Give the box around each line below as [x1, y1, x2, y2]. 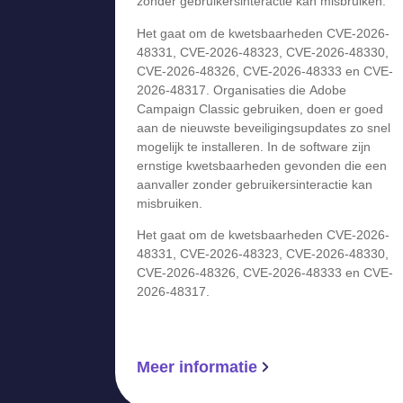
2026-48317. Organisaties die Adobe [137, 82, 346, 97]
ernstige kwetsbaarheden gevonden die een [137, 157, 387, 173]
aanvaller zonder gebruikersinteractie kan [137, 176, 372, 192]
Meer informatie [137, 357, 257, 376]
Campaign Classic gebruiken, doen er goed [137, 101, 383, 116]
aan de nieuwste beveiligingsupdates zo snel [137, 120, 390, 135]
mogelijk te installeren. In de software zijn [137, 139, 371, 154]
